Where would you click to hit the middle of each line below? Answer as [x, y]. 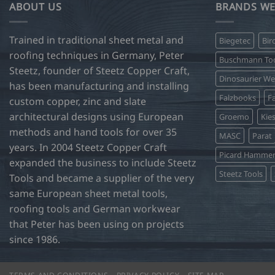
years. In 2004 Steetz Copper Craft [88, 148]
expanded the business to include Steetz [103, 163]
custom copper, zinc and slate [78, 102]
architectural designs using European [96, 117]
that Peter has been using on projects [97, 224]
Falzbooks [238, 98]
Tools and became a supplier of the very [102, 178]
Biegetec [235, 41]
